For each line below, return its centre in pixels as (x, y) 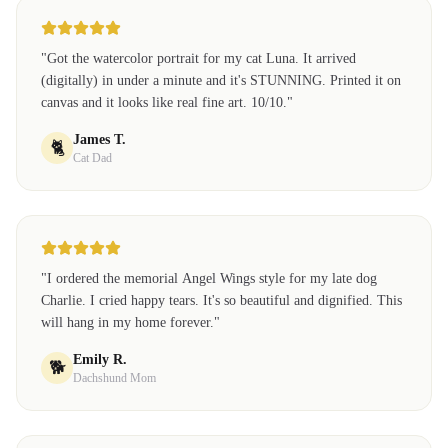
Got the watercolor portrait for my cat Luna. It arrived (201, 58)
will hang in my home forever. (127, 322)
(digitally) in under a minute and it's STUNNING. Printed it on (221, 80)
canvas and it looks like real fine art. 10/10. (164, 102)
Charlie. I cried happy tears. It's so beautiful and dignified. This (221, 300)
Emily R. (100, 359)
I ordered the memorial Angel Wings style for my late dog (212, 278)
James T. (99, 139)
